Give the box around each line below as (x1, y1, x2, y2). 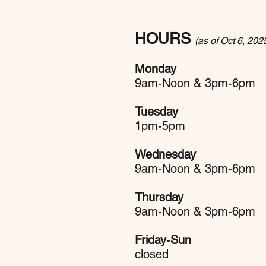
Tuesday (135, 104, 178, 119)
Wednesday (135, 147, 196, 162)
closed (135, 247, 169, 262)
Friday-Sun (135, 233, 191, 248)
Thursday (135, 190, 183, 205)
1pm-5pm (135, 119, 185, 134)
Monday (135, 62, 176, 77)
